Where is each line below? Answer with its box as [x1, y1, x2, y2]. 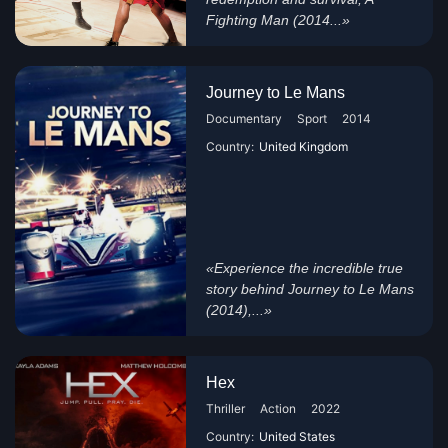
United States [259, 429, 336, 444]
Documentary [206, 111, 283, 126]
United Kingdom [259, 139, 349, 154]
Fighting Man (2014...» [206, 12, 351, 28]
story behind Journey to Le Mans [206, 281, 415, 297]
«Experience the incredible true [206, 260, 404, 276]
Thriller [206, 401, 246, 416]
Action [260, 401, 297, 416]
